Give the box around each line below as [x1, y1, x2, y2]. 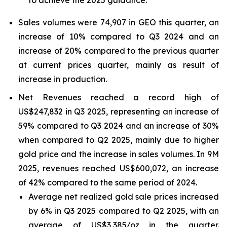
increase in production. [18, 74, 107, 84]
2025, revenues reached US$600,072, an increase [18, 163, 219, 173]
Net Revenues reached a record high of [18, 92, 219, 102]
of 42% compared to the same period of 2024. [18, 177, 197, 187]
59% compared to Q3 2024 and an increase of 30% [18, 121, 219, 131]
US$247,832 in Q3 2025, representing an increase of [18, 106, 219, 117]
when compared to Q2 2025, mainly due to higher [18, 135, 219, 145]
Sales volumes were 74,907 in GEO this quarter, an [18, 17, 219, 27]
